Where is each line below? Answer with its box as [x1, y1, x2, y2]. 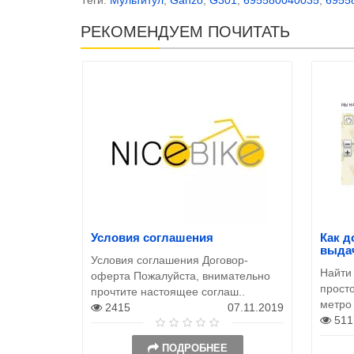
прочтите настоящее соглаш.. [91, 284, 245, 298]
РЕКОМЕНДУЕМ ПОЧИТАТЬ [81, 22, 290, 40]
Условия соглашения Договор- [91, 253, 248, 266]
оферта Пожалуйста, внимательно [91, 269, 270, 282]
